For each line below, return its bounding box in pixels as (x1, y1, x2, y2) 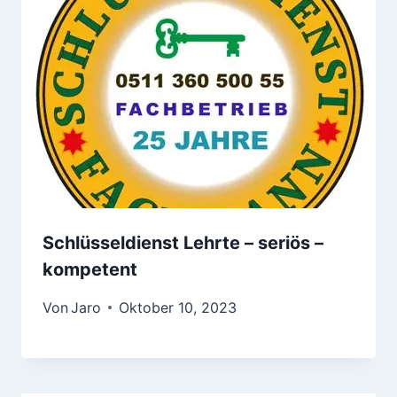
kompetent (43, 258, 137, 280)
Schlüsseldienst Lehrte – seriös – (43, 231, 323, 253)
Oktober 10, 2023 (119, 298, 237, 316)
